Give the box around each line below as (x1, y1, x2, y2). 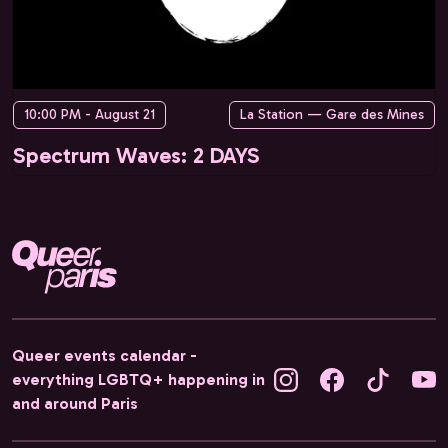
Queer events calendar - (12, 345, 197, 365)
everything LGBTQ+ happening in (12, 369, 265, 389)
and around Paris (12, 393, 138, 413)
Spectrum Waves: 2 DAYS (13, 141, 260, 169)
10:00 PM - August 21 (24, 105, 155, 123)
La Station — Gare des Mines (240, 105, 424, 123)
